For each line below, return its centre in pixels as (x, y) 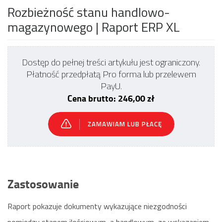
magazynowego (52, 27)
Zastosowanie (43, 184)
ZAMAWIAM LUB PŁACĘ (125, 124)
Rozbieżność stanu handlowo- (89, 12)
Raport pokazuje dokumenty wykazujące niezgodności (97, 206)
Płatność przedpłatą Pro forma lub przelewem (111, 74)
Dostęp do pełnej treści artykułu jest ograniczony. (111, 62)
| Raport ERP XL (138, 27)
